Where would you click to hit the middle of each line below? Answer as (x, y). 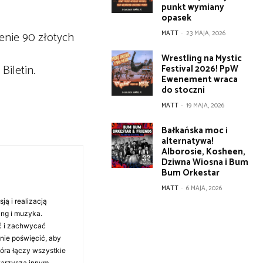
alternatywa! (188, 141)
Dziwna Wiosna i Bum (205, 162)
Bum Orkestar (191, 173)
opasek (177, 18)
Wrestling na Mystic (202, 58)
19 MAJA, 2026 (205, 106)
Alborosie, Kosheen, (204, 152)
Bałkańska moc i (195, 131)
